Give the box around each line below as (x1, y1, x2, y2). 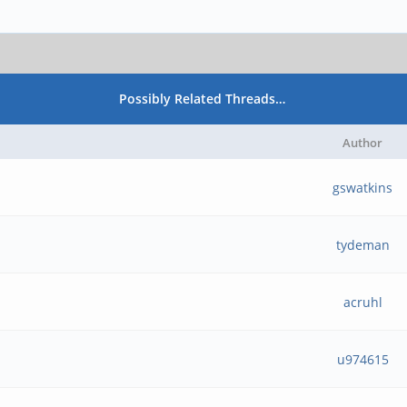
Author (342, 134, 382, 151)
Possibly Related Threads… (119, 90, 286, 107)
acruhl (342, 293, 382, 311)
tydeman (335, 236, 390, 253)
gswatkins (333, 179, 393, 196)
